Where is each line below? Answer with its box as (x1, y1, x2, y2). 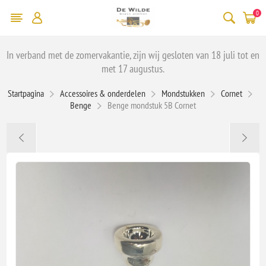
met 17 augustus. (102, 61, 164, 75)
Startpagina (8, 87, 44, 99)
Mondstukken (161, 87, 205, 99)
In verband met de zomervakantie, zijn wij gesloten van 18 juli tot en (7, 47, 259, 62)
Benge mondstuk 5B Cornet (107, 99, 196, 111)
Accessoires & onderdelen (60, 87, 145, 99)
